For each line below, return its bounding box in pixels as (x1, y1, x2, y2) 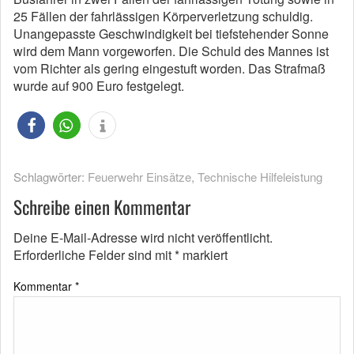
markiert (179, 246, 228, 264)
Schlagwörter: (13, 168, 88, 185)
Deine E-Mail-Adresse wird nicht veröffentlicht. (13, 228, 273, 247)
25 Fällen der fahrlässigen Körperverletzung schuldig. (13, 7, 313, 25)
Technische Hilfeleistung (198, 168, 322, 185)
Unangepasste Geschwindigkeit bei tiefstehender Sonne (13, 24, 329, 43)
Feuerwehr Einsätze (88, 168, 191, 185)
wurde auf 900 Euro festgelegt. (13, 77, 184, 95)
